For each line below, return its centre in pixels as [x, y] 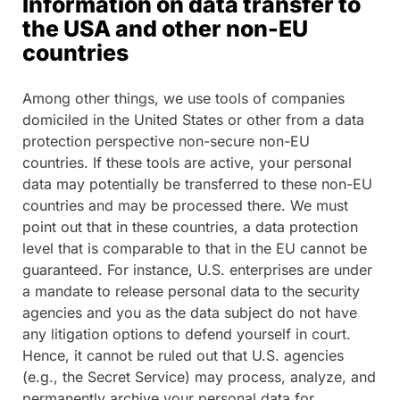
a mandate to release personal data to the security [191, 291]
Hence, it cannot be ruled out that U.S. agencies [183, 355]
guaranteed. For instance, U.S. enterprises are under [197, 269]
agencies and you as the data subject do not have [190, 312]
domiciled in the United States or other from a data [193, 119]
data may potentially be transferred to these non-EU [197, 183]
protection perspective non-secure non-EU [166, 141]
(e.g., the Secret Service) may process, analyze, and [199, 376]
